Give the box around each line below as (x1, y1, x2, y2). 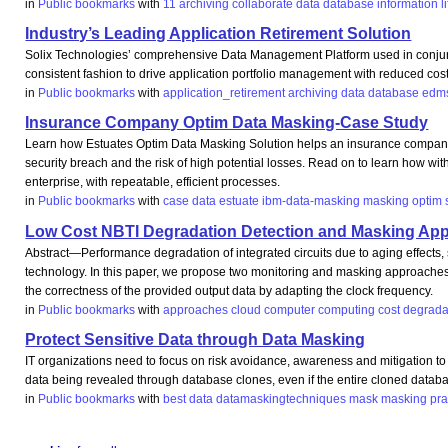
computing (318, 302, 376, 317)
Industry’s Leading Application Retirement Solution (25, 24, 412, 42)
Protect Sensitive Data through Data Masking (25, 331, 366, 349)
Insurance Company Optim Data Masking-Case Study (25, 114, 429, 132)
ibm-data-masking (262, 194, 361, 209)
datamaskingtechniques (216, 392, 347, 407)
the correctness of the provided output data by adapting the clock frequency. (25, 283, 434, 298)
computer (264, 302, 316, 317)
